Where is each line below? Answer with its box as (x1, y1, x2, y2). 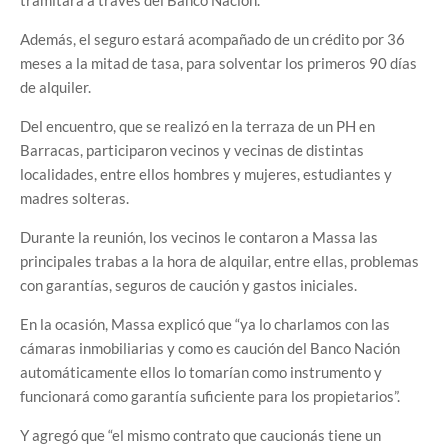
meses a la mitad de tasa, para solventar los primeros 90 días (20, 53, 417, 72)
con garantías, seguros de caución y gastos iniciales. (20, 275, 357, 294)
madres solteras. (20, 188, 129, 207)
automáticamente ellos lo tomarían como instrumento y (20, 362, 382, 381)
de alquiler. (20, 77, 91, 96)
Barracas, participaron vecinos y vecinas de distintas (20, 140, 364, 159)
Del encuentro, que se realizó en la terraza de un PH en (20, 116, 375, 135)
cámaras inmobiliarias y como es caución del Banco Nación (20, 338, 400, 357)
